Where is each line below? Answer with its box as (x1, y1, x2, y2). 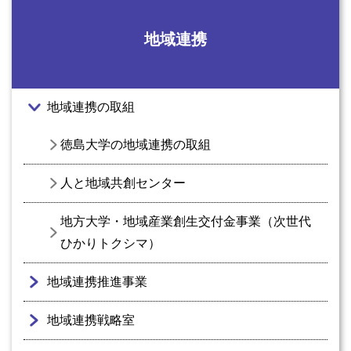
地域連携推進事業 (47, 274, 147, 288)
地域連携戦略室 (47, 313, 135, 327)
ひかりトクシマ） (60, 236, 161, 250)
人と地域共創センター (60, 175, 186, 190)
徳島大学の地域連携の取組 (60, 137, 211, 151)
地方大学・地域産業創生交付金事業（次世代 (60, 214, 311, 228)
